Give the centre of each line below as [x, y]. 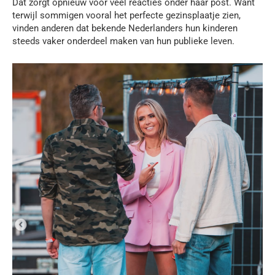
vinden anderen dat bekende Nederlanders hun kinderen [125, 28]
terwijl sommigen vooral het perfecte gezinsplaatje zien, [126, 15]
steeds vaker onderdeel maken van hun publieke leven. [123, 41]
